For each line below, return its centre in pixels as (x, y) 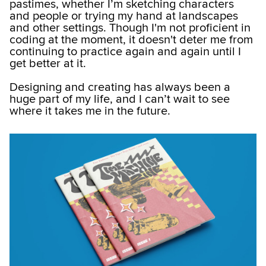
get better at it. (48, 64)
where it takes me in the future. (90, 111)
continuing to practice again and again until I (125, 52)
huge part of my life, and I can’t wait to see (120, 99)
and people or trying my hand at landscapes (124, 16)
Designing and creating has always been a (120, 88)
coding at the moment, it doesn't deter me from (131, 40)
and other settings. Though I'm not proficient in (130, 28)
